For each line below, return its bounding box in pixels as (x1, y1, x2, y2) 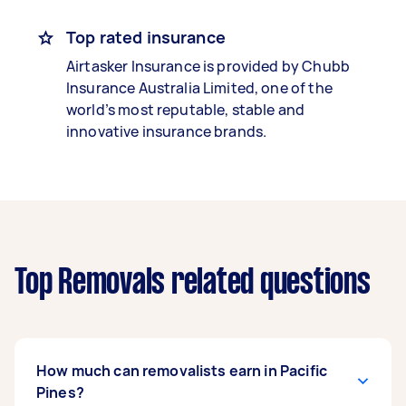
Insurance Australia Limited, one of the (66, 78, 333, 98)
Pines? (36, 382, 84, 402)
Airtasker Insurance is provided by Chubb (66, 56, 350, 76)
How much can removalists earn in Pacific (36, 361, 327, 381)
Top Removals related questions (14, 267, 371, 300)
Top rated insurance (66, 26, 226, 48)
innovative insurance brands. (66, 121, 267, 141)
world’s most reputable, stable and (66, 100, 305, 120)
